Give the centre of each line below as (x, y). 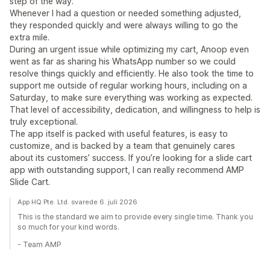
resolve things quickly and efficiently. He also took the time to (132, 73)
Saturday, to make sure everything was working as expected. (131, 97)
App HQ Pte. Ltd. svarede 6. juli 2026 (77, 202)
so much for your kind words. (68, 227)
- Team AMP (39, 244)
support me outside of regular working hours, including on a (128, 85)
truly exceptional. (44, 121)
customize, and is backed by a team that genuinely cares (122, 146)
